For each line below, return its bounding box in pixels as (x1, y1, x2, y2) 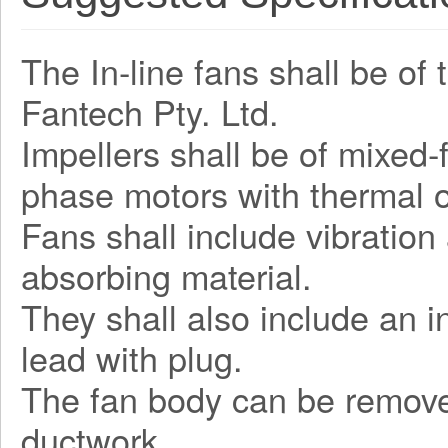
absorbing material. (21, 251, 312, 300)
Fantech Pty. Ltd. (21, 87, 279, 136)
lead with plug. (21, 333, 243, 382)
